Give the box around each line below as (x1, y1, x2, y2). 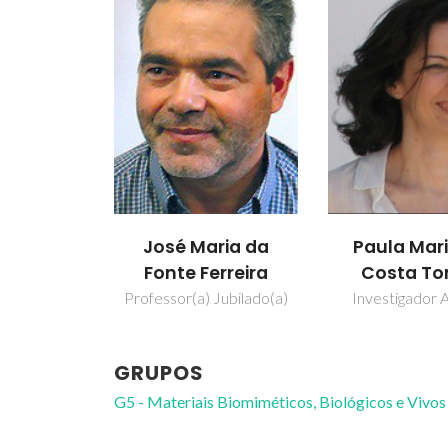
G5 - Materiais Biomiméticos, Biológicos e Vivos (114, 391, 446, 411)
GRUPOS (114, 358, 204, 387)
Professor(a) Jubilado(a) (124, 287, 289, 307)
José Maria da (143, 234, 270, 259)
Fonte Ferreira (144, 260, 269, 285)
